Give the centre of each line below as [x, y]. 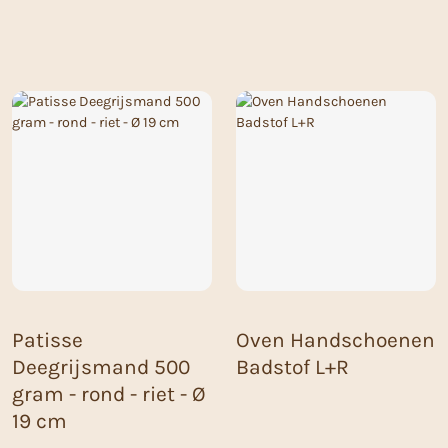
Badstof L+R [292, 367]
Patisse [47, 340]
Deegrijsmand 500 [101, 367]
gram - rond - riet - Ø [109, 394]
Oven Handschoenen [335, 340]
